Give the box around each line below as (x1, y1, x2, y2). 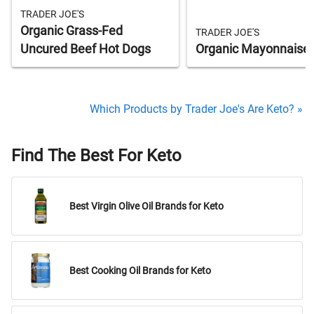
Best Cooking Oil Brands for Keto (69, 264, 211, 277)
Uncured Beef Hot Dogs (20, 42, 151, 57)
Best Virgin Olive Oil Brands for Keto (69, 200, 224, 212)
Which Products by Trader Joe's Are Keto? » (90, 102, 303, 116)
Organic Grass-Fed (20, 24, 123, 39)
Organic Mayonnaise (196, 42, 310, 57)
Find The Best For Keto (11, 146, 182, 166)
